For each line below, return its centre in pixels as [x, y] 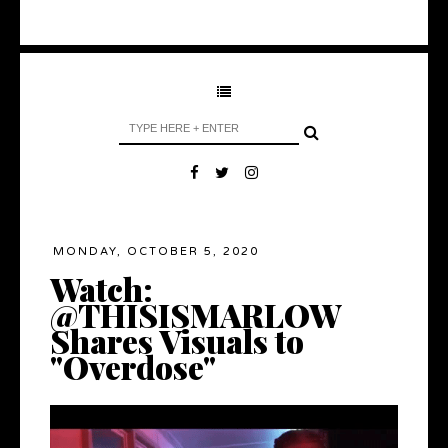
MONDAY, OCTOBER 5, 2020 [156, 252]
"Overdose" [133, 367]
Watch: [101, 289]
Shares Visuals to [177, 341]
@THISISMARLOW [195, 315]
